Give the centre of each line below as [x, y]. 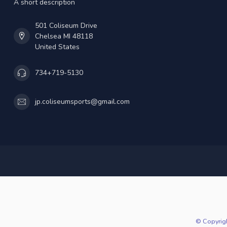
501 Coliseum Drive [66, 25]
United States [57, 47]
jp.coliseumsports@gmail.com [82, 102]
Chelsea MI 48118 [64, 36]
